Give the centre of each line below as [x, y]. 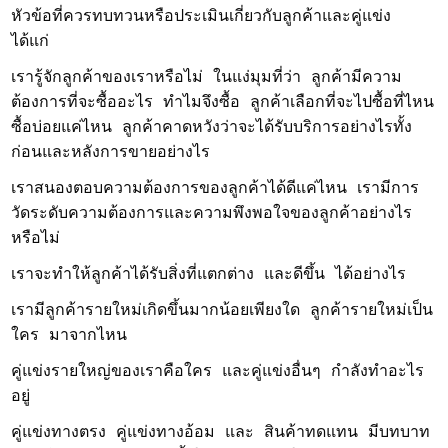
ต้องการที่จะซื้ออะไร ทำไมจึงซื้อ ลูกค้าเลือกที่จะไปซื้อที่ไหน [223, 103]
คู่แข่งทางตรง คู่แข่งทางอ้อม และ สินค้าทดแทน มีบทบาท [221, 433]
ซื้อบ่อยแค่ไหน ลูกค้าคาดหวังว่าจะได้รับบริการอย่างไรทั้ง [212, 128]
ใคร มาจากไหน [69, 336]
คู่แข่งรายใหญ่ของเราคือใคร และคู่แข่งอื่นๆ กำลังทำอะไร [218, 372]
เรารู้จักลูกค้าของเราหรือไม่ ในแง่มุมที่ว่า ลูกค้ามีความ [207, 78]
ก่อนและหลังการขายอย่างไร [111, 153]
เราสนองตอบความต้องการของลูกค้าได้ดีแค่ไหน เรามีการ [215, 189]
